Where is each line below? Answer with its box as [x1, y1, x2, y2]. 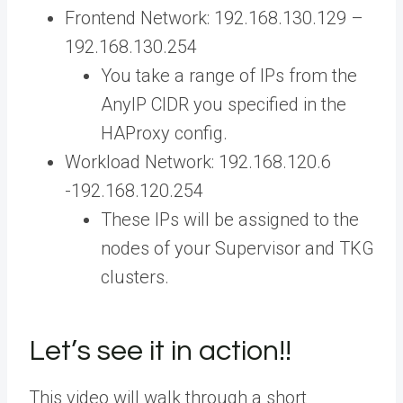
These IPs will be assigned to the [101, 209, 359, 231]
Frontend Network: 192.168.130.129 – [65, 7, 363, 30]
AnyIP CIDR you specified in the [101, 94, 346, 116]
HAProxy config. [101, 122, 228, 145]
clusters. [101, 266, 169, 289]
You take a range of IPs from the [101, 65, 357, 87]
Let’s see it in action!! [29, 336, 291, 367]
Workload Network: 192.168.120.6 [65, 151, 331, 174]
